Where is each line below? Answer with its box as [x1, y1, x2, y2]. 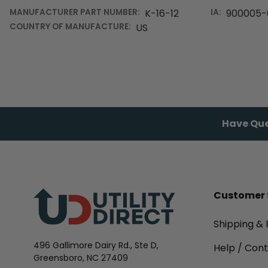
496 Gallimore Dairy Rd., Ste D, [33, 239, 159, 252]
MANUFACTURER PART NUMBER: [10, 7, 140, 18]
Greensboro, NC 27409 [33, 252, 129, 264]
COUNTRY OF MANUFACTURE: [10, 21, 131, 32]
